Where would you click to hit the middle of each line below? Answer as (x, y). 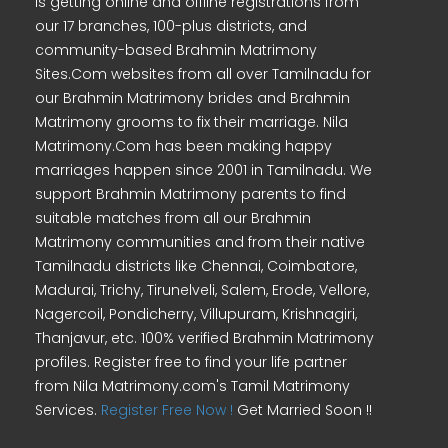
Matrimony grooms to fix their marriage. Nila (191, 122)
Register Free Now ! (167, 410)
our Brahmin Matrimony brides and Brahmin (192, 98)
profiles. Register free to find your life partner (191, 362)
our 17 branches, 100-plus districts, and (171, 26)
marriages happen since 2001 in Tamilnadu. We (203, 170)
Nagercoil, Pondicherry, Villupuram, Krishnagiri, (196, 314)
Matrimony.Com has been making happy (183, 146)
